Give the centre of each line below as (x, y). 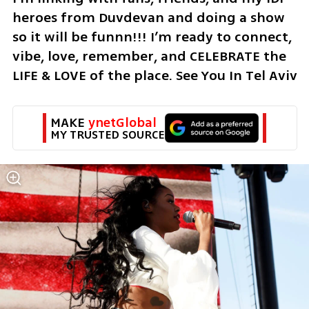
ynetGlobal (122, 122)
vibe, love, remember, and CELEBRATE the (149, 57)
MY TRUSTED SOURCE (107, 134)
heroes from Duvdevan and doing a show (148, 18)
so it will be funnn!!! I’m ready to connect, (152, 37)
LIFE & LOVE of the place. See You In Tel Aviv (154, 76)
